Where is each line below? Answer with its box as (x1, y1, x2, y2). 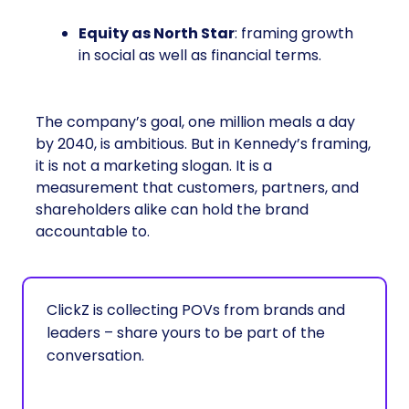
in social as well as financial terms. (79, 45, 321, 66)
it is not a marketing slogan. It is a (36, 155, 272, 176)
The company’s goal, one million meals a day (36, 111, 355, 132)
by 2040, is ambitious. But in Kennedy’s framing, (36, 133, 371, 154)
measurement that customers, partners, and (36, 177, 359, 198)
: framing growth (235, 23, 353, 44)
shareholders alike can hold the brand (36, 199, 309, 220)
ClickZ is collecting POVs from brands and (47, 299, 345, 320)
